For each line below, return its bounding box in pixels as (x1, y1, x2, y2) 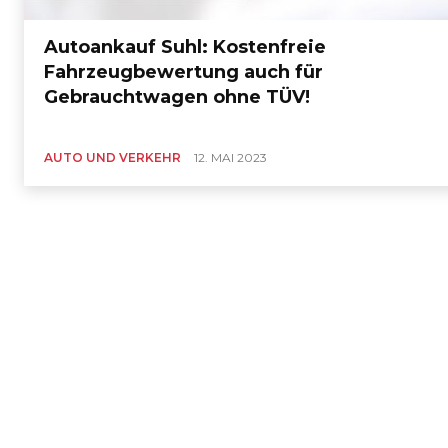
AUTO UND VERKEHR (44, 150, 182, 166)
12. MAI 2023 (194, 150, 268, 166)
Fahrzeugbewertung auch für (44, 61, 324, 84)
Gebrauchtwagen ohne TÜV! (44, 86, 311, 109)
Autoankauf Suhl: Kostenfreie (44, 36, 327, 59)
